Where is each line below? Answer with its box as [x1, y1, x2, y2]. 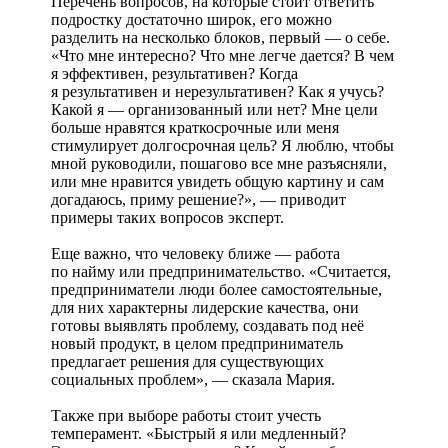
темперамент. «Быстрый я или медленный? [51, 424, 346, 442]
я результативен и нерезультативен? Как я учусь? [51, 82, 384, 100]
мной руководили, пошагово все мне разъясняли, [51, 154, 387, 172]
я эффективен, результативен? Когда [51, 64, 298, 82]
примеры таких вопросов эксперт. [51, 208, 284, 226]
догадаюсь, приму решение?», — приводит [51, 190, 346, 208]
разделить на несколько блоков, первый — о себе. [51, 28, 390, 46]
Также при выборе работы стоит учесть [51, 406, 321, 424]
